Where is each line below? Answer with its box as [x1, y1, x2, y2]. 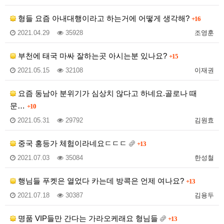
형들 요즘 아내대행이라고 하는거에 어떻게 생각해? [16, 13, 191, 22]
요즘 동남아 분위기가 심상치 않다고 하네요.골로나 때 [16, 88, 197, 97]
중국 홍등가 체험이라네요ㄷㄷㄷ [16, 138, 129, 147]
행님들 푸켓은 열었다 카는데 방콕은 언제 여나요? [16, 176, 186, 185]
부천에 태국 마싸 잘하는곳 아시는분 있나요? [16, 51, 169, 60]
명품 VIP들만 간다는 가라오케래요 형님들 [16, 213, 160, 222]
